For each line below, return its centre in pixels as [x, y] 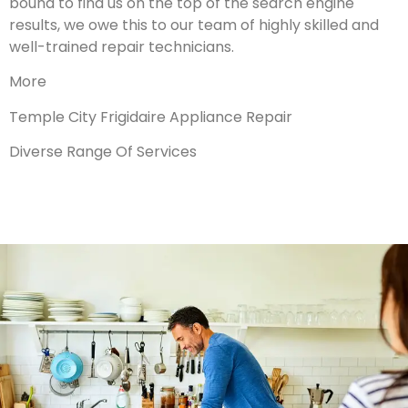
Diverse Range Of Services [103, 152]
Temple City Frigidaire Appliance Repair [151, 117]
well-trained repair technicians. [122, 47]
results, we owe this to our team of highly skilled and [194, 25]
